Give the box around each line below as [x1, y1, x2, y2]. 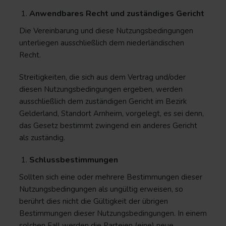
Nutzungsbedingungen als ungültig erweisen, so [19, 184, 183, 194]
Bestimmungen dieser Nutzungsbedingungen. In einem [19, 208, 207, 218]
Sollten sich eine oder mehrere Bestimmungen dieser [19, 172, 202, 182]
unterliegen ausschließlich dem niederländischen [19, 38, 184, 48]
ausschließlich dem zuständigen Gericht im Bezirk [19, 96, 187, 106]
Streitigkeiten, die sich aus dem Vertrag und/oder [19, 72, 186, 82]
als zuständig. [19, 133, 65, 143]
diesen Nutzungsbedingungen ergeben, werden [19, 84, 183, 94]
